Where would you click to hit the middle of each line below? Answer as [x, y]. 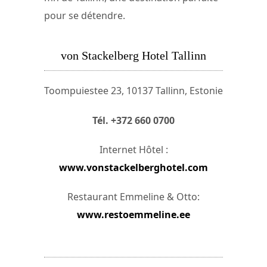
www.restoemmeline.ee [133, 215]
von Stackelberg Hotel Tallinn [133, 55]
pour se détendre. [85, 16]
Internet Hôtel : [133, 149]
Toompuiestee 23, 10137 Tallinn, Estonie [133, 91]
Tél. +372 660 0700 [133, 120]
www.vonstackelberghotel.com [133, 167]
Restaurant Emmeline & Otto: [133, 197]
